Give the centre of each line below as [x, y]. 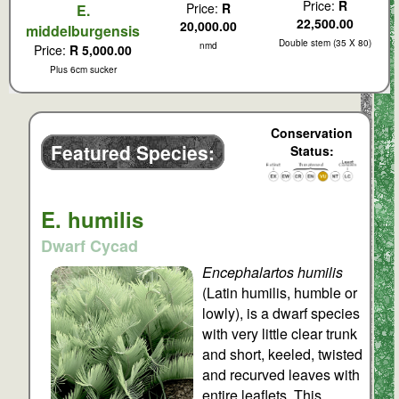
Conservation [312, 132]
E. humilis [92, 219]
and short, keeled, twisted [283, 354]
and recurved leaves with [281, 374]
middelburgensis [83, 31]
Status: [312, 150]
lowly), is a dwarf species [281, 313]
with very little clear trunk [280, 333]
